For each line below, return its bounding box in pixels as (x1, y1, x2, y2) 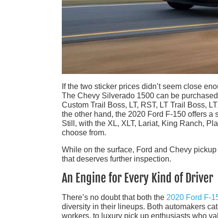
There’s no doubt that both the (62, 193, 166, 202)
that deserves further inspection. (62, 155, 171, 163)
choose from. (62, 128, 106, 137)
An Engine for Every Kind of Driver (62, 171, 213, 186)
